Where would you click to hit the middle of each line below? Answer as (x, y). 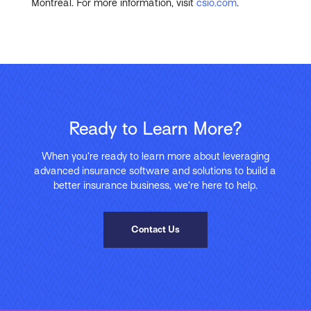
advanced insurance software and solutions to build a (155, 171)
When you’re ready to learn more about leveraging (155, 157)
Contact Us (155, 229)
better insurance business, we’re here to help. (155, 186)
